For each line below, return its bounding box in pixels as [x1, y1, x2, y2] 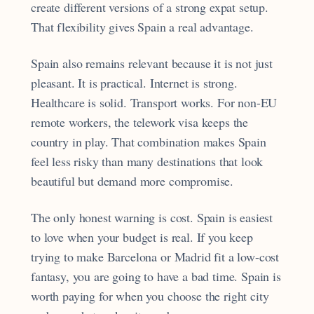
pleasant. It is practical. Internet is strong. [31, 74, 238, 92]
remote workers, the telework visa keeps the [31, 114, 249, 131]
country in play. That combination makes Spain [31, 133, 266, 151]
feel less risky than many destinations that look [31, 153, 264, 170]
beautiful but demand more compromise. [31, 172, 234, 190]
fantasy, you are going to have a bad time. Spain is [31, 268, 281, 285]
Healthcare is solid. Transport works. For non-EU [31, 94, 278, 111]
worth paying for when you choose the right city [31, 287, 269, 305]
